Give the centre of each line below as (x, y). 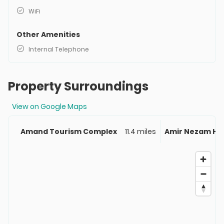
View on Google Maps (49, 106)
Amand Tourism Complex (69, 131)
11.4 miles (140, 131)
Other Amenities (48, 34)
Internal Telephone (59, 49)
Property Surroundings (78, 86)
